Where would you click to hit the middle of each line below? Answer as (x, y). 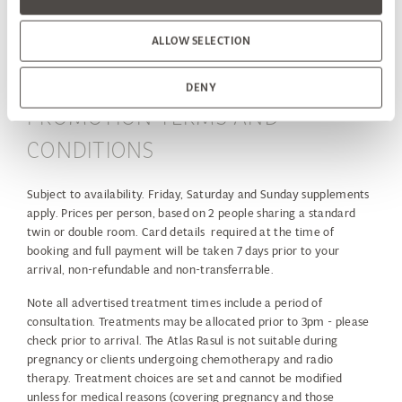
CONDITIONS (91, 151)
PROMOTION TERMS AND (153, 118)
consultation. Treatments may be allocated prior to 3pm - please (198, 322)
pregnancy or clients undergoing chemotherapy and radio (180, 360)
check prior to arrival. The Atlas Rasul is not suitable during (183, 341)
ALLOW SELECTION (201, 40)
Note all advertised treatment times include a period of (175, 303)
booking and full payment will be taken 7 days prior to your (184, 251)
